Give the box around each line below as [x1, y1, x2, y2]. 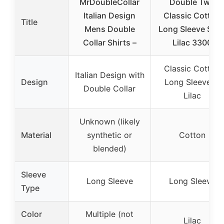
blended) [92, 143, 126, 153]
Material [21, 129, 51, 140]
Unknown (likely [79, 116, 140, 126]
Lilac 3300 [172, 37, 212, 47]
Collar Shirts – [82, 37, 136, 47]
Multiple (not [85, 208, 133, 219]
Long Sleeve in [164, 76, 220, 87]
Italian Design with [74, 69, 144, 80]
